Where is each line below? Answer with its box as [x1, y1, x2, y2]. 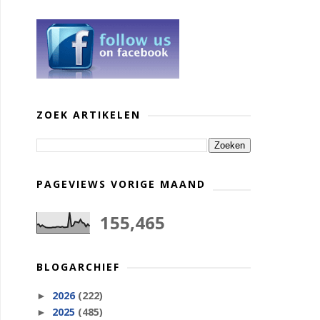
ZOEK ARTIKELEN [36, 108, 141, 121]
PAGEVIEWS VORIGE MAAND [36, 177, 206, 191]
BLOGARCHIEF [36, 260, 120, 274]
